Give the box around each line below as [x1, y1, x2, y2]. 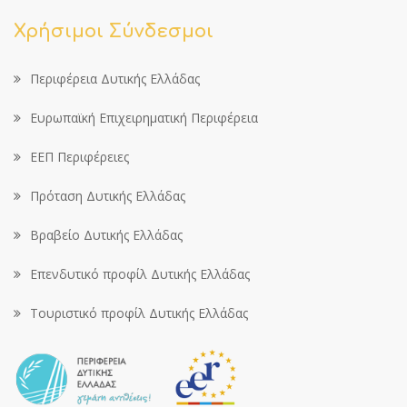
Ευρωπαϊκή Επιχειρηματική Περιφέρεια [30, 109, 258, 126]
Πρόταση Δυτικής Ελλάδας [30, 187, 185, 204]
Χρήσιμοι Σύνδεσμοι [14, 21, 213, 42]
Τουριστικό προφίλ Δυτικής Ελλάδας [30, 304, 248, 322]
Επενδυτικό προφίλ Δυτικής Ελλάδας [30, 265, 250, 283]
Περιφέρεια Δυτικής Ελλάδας [30, 70, 200, 87]
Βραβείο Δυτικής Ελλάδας [30, 226, 183, 243]
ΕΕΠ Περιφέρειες [30, 148, 129, 165]
